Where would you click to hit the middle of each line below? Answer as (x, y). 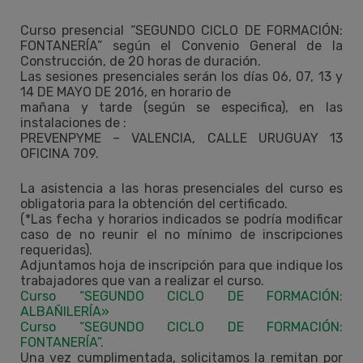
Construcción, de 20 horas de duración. (141, 61)
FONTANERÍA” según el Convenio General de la (181, 45)
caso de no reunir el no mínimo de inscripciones (181, 234)
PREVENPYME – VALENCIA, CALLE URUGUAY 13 (181, 138)
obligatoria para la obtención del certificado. (154, 203)
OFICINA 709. (60, 153)
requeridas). (56, 250)
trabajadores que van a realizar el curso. (142, 280)
